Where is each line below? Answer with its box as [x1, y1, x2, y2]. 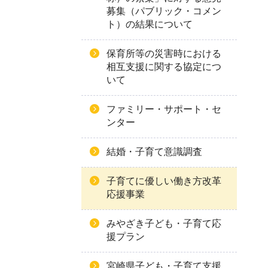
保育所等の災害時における [106, 48, 221, 59]
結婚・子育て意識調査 [106, 147, 202, 157]
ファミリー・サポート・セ [106, 104, 221, 114]
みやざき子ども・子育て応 [106, 218, 221, 229]
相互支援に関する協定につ [106, 62, 221, 72]
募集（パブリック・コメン [106, 6, 221, 16]
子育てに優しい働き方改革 [106, 176, 221, 186]
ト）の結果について [106, 19, 193, 29]
